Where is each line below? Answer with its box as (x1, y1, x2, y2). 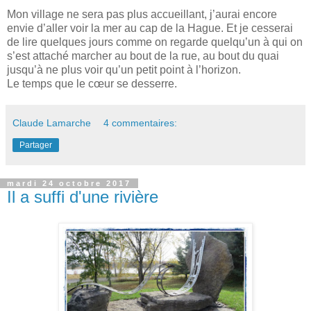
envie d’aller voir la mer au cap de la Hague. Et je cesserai (7, 22, 293, 34)
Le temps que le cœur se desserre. (7, 77, 177, 90)
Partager (19, 140, 52, 150)
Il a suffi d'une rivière (7, 187, 158, 206)
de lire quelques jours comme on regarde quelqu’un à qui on (7, 35, 303, 48)
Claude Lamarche (12, 117, 91, 128)
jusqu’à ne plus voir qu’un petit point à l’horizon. (7, 63, 244, 76)
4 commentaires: (103, 117, 178, 128)
